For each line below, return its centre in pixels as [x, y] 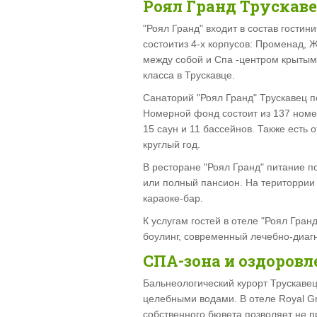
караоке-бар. [173, 198]
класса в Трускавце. [189, 75]
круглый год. [172, 144]
